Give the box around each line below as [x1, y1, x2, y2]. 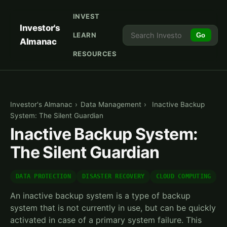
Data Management [80, 100, 141, 109]
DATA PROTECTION [16, 173, 71, 180]
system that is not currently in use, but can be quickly [10, 203, 216, 213]
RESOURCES [72, 49, 117, 58]
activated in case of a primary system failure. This [10, 215, 202, 225]
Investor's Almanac [10, 100, 72, 109]
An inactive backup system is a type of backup [10, 191, 191, 201]
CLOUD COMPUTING [156, 173, 211, 180]
